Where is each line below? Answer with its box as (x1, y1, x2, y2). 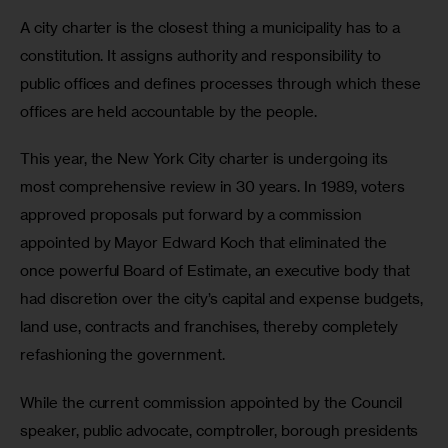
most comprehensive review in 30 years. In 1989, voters (20, 177, 409, 197)
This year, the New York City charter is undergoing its (20, 149, 392, 169)
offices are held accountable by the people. (20, 101, 318, 121)
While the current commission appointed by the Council (20, 392, 406, 412)
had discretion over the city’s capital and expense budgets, (20, 289, 428, 309)
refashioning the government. (20, 345, 225, 365)
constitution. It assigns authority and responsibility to (20, 45, 385, 65)
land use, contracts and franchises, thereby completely (20, 317, 402, 337)
